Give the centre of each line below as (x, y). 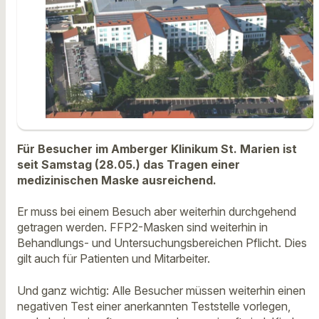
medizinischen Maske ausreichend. (117, 180)
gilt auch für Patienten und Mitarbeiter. (114, 259)
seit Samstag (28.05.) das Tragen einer (129, 164)
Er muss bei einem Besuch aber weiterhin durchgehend (157, 212)
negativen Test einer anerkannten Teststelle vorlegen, (154, 306)
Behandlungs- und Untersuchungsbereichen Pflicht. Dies (162, 243)
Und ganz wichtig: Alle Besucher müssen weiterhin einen (161, 290)
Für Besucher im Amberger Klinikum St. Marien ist (157, 148)
